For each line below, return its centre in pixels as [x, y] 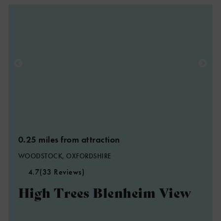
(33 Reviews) [62, 172]
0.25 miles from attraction [69, 139]
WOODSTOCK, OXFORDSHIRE [65, 156]
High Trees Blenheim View [105, 192]
